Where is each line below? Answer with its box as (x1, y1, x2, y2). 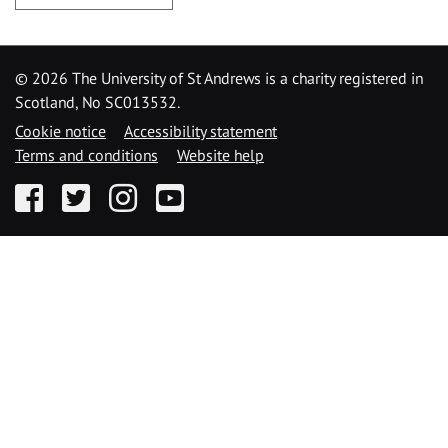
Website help (177, 145, 264, 165)
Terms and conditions (15, 145, 158, 165)
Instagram (108, 183, 176, 203)
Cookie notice (15, 121, 106, 141)
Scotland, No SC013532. (15, 92, 180, 112)
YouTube (155, 183, 212, 203)
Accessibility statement (124, 121, 277, 141)
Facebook (14, 183, 80, 203)
